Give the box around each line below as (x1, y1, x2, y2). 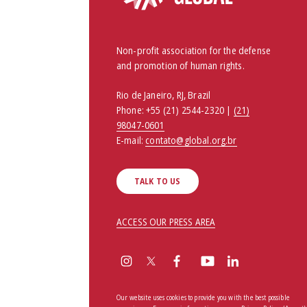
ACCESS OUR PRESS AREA (116, 214, 216, 228)
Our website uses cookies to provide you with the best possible (116, 292, 290, 302)
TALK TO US (134, 175, 181, 187)
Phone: (116, 103, 147, 116)
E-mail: (116, 133, 146, 147)
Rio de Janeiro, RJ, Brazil (116, 88, 211, 101)
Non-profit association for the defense (116, 43, 271, 57)
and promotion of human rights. (116, 58, 245, 72)
